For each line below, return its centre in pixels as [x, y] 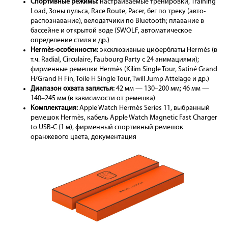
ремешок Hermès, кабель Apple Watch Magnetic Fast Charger [124, 118]
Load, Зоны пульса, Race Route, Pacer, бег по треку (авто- [118, 12]
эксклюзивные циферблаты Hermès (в [158, 50]
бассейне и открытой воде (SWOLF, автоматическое [111, 31]
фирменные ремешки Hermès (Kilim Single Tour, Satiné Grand [124, 70]
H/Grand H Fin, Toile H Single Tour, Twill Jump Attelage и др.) [120, 79]
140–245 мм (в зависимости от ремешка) [93, 99]
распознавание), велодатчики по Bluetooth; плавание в [117, 21]
